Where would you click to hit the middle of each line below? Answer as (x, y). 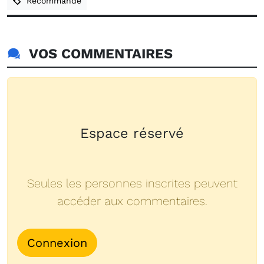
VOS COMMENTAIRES (97, 54)
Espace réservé (132, 133)
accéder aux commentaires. (132, 201)
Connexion (57, 243)
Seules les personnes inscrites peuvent (132, 184)
